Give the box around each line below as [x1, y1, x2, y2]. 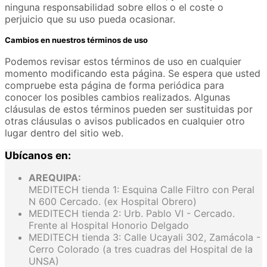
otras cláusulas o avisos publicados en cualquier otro [5, 114, 245, 127]
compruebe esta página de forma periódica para [5, 79, 224, 91]
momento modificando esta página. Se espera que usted [5, 67, 260, 79]
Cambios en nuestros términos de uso [5, 35, 148, 45]
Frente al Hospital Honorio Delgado [29, 219, 189, 232]
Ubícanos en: [5, 148, 71, 162]
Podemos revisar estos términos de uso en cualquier [5, 55, 241, 67]
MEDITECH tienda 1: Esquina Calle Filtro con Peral [29, 184, 254, 196]
